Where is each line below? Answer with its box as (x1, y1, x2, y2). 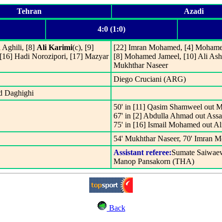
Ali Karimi (37, 43, 72, 52)
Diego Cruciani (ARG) (113, 75, 186, 83)
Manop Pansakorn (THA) (113, 157, 194, 166)
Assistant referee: (113, 148, 171, 157)
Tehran (17, 7, 42, 15)
